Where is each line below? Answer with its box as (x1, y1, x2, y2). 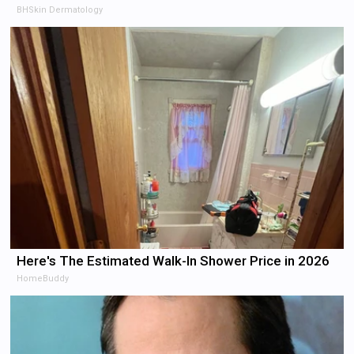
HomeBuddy (17, 273, 70, 284)
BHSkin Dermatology (17, 4, 104, 15)
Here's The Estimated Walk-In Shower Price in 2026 (17, 252, 330, 269)
